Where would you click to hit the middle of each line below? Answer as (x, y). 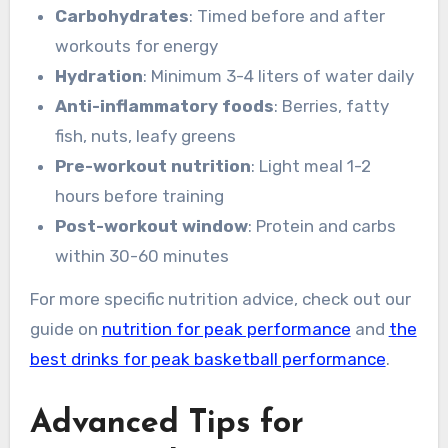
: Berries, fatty (332, 106)
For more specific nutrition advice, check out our (220, 299)
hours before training (140, 196)
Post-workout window (152, 226)
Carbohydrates (122, 16)
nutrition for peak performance (226, 329)
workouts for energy (137, 46)
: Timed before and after (287, 16)
